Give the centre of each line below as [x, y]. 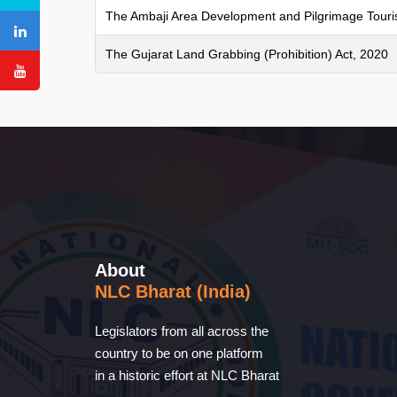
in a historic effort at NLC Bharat [187, 375]
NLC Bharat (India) [173, 292]
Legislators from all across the [182, 331]
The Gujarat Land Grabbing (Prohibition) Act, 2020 [247, 54]
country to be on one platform [179, 353]
